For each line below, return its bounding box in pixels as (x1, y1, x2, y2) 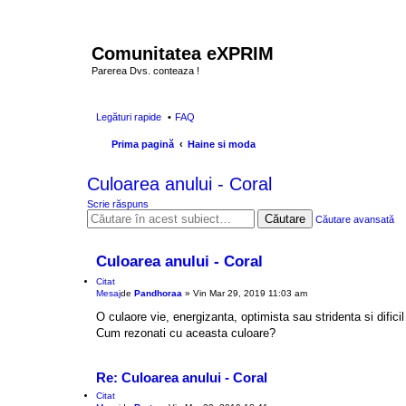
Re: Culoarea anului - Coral (96, 369, 267, 385)
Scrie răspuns (87, 198, 149, 209)
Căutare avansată (315, 213, 394, 225)
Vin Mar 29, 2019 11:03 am (193, 287, 307, 298)
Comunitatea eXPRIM (92, 43, 274, 63)
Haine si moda (188, 138, 256, 150)
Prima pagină (111, 138, 174, 150)
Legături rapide (96, 111, 161, 122)
